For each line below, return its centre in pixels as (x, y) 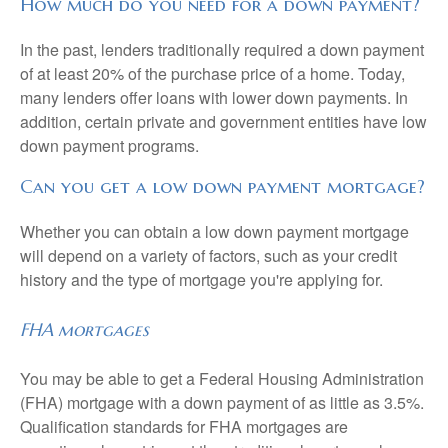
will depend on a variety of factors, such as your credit (208, 255)
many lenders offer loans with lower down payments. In (214, 97)
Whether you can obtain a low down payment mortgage (214, 231)
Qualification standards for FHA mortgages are (184, 426)
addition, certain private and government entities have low (223, 121)
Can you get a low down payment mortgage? (222, 186)
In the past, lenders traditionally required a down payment (222, 49)
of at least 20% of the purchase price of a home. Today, (212, 73)
